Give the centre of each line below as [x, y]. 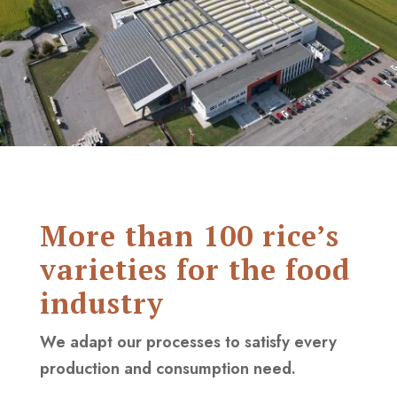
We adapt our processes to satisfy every [188, 342]
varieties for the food [195, 269]
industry [101, 303]
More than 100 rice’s [189, 235]
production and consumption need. [167, 368]
